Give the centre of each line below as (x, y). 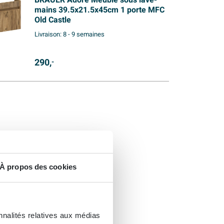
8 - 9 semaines (83, 35)
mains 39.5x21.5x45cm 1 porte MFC (99, 10)
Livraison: (48, 35)
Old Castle (52, 20)
